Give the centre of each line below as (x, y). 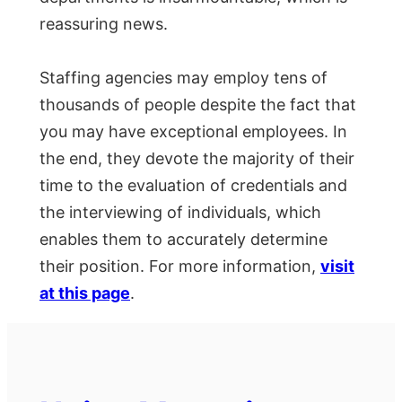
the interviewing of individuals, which (180, 213)
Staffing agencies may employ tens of (184, 78)
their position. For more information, (180, 267)
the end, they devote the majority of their (197, 159)
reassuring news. (104, 24)
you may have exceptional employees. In (193, 132)
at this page (85, 293)
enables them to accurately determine (184, 240)
